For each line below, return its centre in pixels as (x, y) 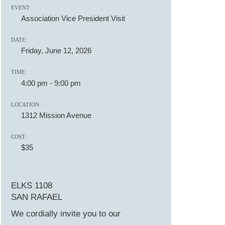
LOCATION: (26, 104)
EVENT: (21, 7)
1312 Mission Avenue (56, 115)
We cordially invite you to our (66, 213)
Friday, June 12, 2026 (56, 50)
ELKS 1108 (32, 185)
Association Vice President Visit (73, 18)
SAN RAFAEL (37, 197)
